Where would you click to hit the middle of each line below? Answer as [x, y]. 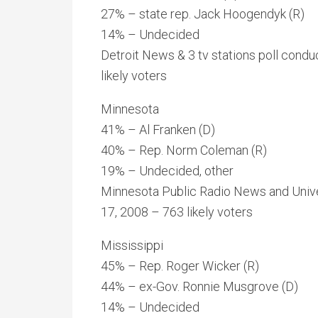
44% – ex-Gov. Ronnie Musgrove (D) [199, 286]
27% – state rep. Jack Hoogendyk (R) [203, 14]
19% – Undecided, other [167, 171]
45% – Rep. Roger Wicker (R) [180, 266]
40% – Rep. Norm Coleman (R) [184, 150]
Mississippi [132, 245]
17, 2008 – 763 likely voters [177, 212]
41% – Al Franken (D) [158, 130]
